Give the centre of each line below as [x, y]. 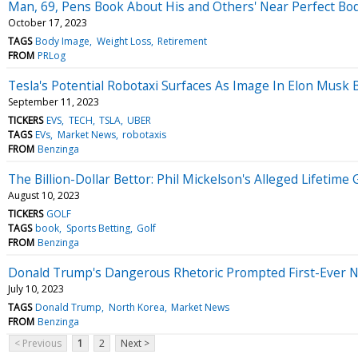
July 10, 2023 [36, 288]
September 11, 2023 [54, 101]
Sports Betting [98, 228]
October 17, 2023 [48, 22]
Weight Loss [123, 41]
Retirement [182, 41]
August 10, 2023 [44, 195]
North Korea [136, 307]
